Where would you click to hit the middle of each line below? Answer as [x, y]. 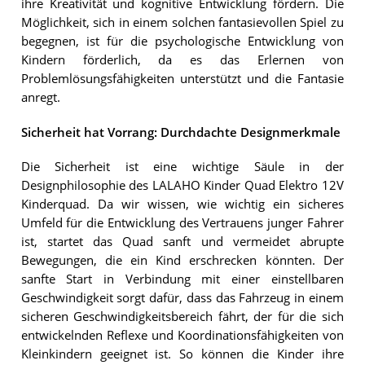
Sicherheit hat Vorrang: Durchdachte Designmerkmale [180, 132]
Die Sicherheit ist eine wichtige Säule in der [182, 166]
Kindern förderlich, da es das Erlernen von [182, 60]
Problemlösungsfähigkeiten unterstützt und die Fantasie [182, 79]
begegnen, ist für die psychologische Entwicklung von [182, 42]
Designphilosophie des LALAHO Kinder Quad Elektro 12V [182, 185]
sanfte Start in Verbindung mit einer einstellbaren [182, 279]
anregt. [40, 98]
